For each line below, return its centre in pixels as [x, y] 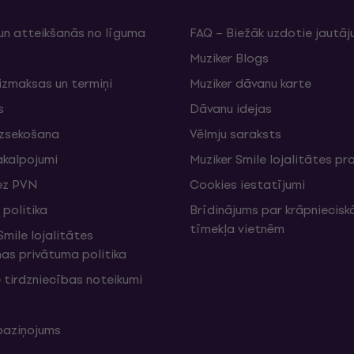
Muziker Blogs [229, 58]
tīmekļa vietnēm [237, 229]
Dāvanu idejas [231, 109]
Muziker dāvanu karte [250, 83]
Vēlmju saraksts [235, 134]
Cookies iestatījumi [247, 185]
